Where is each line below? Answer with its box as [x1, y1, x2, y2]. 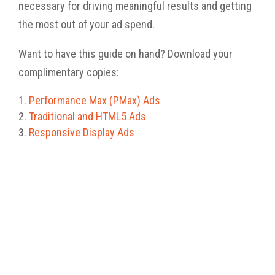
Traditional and [29, 110, 96, 123]
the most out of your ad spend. [18, 18, 157, 31]
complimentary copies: [18, 66, 119, 79]
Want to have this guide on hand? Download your [18, 47, 233, 61]
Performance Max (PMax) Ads [29, 94, 160, 107]
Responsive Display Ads [29, 126, 134, 139]
